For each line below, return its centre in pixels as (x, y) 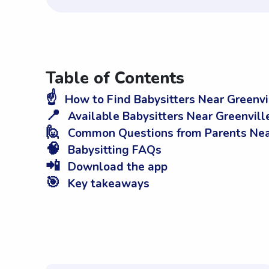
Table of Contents (115, 79)
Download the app (116, 167)
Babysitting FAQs (113, 150)
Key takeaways (107, 184)
